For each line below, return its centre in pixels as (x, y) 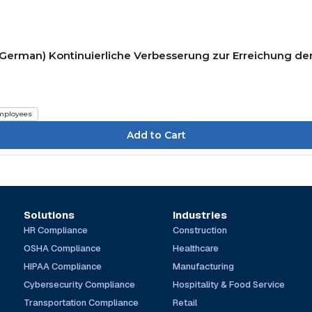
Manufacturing (204, 266)
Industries (200, 214)
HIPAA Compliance (62, 266)
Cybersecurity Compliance (79, 284)
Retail (185, 302)
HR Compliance (55, 230)
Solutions (49, 214)
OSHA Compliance (62, 248)
